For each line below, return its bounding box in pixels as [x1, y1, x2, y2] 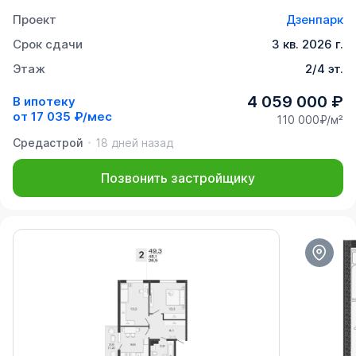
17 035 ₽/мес [31, 109, 112, 124]
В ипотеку [13, 94, 75, 109]
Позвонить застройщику [101, 169, 255, 186]
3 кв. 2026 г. [272, 36, 343, 52]
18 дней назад [95, 135, 173, 149]
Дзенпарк [286, 11, 343, 27]
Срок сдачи [13, 36, 83, 52]
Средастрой [13, 135, 83, 149]
